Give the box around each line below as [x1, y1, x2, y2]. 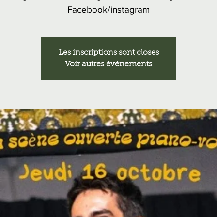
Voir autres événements [65, 61, 152, 68]
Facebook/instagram [67, 4, 150, 15]
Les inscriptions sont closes [58, 49, 159, 57]
